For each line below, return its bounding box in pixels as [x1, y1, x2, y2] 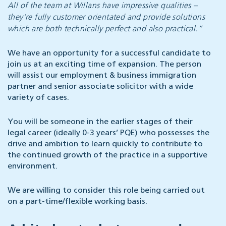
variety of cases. [8, 94, 69, 102]
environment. [8, 162, 58, 171]
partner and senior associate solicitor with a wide [8, 83, 193, 91]
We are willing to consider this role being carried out [8, 187, 205, 195]
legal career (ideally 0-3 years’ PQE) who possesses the [8, 129, 209, 138]
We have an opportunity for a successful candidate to [8, 49, 211, 58]
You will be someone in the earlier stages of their [8, 118, 193, 127]
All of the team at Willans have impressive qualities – [8, 2, 198, 11]
